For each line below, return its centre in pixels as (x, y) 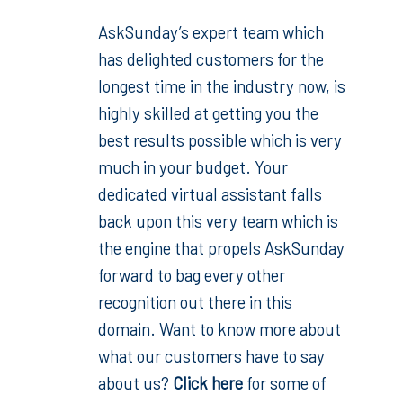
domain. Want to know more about (219, 329)
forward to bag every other (192, 275)
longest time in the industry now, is (222, 86)
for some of (285, 383)
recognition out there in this (195, 302)
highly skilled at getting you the (208, 113)
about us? (135, 383)
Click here (208, 383)
